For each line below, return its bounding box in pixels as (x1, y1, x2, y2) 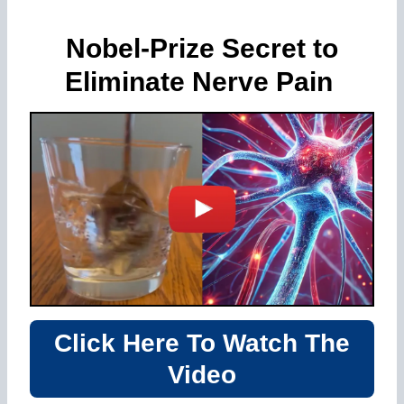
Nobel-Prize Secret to (66, 33, 338, 63)
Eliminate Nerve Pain (64, 67, 340, 96)
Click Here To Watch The (54, 328, 350, 357)
